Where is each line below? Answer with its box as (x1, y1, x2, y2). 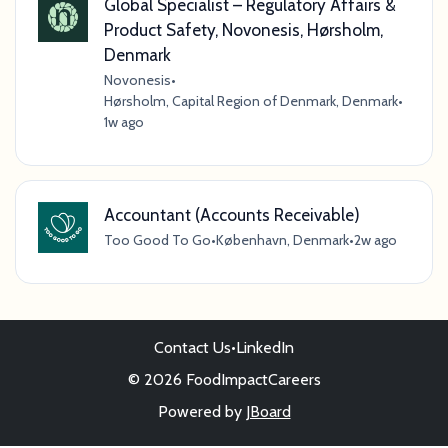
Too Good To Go (103, 231, 211, 250)
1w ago (103, 113, 144, 132)
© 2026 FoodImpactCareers (127, 370, 321, 390)
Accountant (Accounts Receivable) (103, 204, 360, 226)
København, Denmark (215, 231, 349, 250)
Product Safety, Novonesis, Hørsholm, (103, 19, 383, 41)
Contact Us (154, 338, 231, 358)
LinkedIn (236, 338, 294, 358)
